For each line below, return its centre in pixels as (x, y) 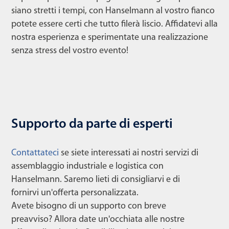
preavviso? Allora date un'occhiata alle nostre (98, 219)
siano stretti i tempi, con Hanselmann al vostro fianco (113, 11)
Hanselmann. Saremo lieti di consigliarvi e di (96, 179)
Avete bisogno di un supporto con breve (89, 206)
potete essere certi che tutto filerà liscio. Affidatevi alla (114, 24)
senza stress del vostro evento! (70, 51)
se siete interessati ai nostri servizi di (129, 153)
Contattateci (35, 153)
